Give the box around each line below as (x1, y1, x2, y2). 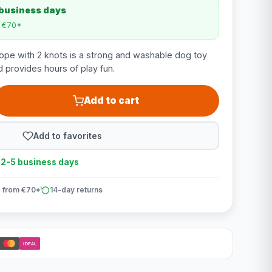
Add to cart (84, 95, 140, 106)
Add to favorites (33, 130, 103, 141)
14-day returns (49, 185, 103, 194)
